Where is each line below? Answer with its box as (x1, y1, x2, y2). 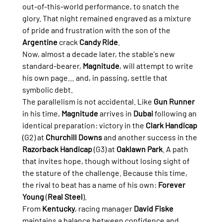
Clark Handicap (145, 120, 197, 130)
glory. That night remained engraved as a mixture (22, 13, 193, 23)
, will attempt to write (119, 61, 195, 71)
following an (153, 109, 198, 118)
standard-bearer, (22, 61, 83, 71)
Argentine (22, 37, 57, 47)
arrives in (98, 109, 133, 118)
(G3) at (92, 144, 116, 154)
